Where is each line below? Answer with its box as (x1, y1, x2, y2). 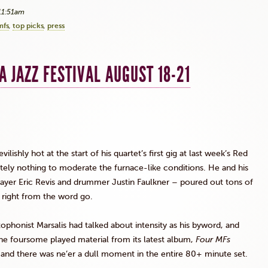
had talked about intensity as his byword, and (66, 220, 239, 230)
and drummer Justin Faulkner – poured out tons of (55, 177, 253, 187)
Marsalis (36, 220, 66, 230)
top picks (13, 22, 44, 30)
